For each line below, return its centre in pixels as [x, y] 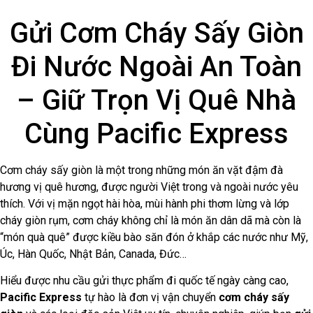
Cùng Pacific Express [156, 133]
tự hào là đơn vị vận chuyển [150, 298]
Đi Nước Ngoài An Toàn [156, 66]
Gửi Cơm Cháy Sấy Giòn [156, 33]
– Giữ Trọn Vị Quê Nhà [156, 100]
